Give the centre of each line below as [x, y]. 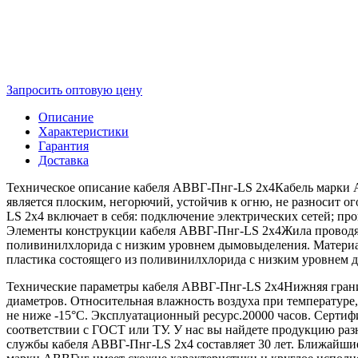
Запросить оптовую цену [74, 89]
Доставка [64, 160]
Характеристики [84, 131]
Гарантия [64, 145]
